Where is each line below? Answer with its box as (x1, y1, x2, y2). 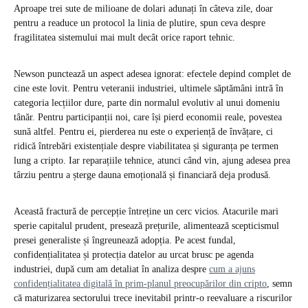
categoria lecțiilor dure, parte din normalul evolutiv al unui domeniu (14, 98, 280, 109)
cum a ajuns (209, 264, 255, 275)
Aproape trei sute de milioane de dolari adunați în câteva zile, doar (14, 3, 273, 14)
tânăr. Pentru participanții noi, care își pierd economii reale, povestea (14, 112, 282, 123)
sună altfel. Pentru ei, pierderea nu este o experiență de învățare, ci (14, 126, 273, 137)
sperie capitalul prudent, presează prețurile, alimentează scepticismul (14, 221, 279, 232)
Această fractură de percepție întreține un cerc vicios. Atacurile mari (14, 206, 278, 217)
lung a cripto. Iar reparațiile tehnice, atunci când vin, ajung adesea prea (14, 155, 290, 166)
